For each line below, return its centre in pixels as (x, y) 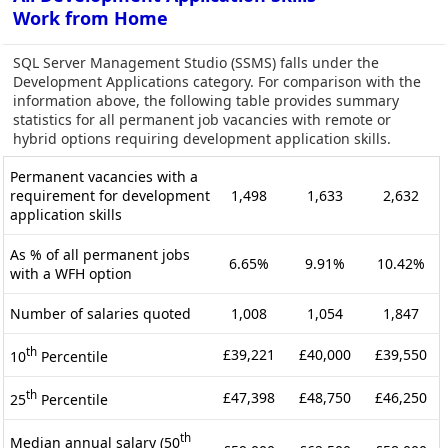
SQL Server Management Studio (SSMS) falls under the (196, 62)
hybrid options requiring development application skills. (202, 138)
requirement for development (110, 195)
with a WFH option (71, 273)
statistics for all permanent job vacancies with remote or (202, 119)
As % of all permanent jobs (100, 254)
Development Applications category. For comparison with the (217, 81)
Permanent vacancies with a (104, 176)
